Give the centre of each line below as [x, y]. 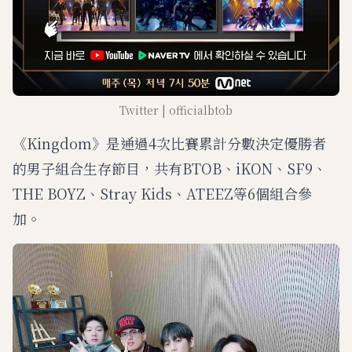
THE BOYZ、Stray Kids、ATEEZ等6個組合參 [162, 193]
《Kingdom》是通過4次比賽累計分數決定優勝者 [169, 143]
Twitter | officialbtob [176, 110]
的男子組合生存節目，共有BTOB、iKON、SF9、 [170, 168]
